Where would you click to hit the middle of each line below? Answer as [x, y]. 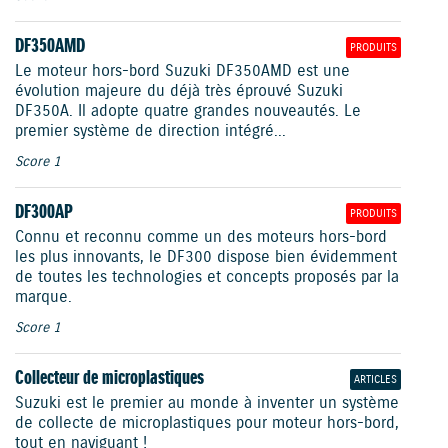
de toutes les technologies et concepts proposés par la [207, 278]
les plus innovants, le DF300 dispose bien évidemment [206, 258]
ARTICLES [375, 380]
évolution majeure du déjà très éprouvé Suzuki [179, 92]
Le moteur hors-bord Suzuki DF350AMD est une [182, 72]
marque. [43, 298]
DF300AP [44, 213]
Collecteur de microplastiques [109, 379]
